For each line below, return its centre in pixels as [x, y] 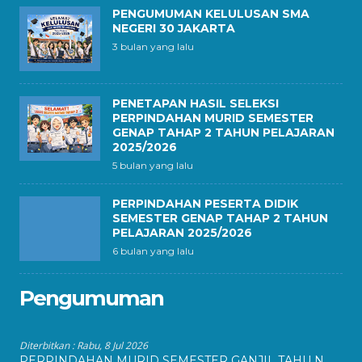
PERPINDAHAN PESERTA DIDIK [205, 204]
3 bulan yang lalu [153, 46]
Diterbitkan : [48, 345]
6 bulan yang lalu [153, 251]
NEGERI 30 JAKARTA [174, 28]
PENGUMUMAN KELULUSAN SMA [211, 14]
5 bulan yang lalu [153, 165]
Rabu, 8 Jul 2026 [112, 345]
